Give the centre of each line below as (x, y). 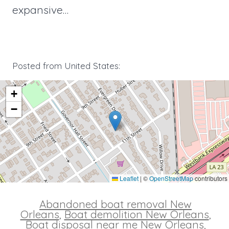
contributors (210, 178)
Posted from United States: (66, 65)
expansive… (40, 10)
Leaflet (128, 178)
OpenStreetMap (171, 178)
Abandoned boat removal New (116, 204)
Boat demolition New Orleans (136, 214)
